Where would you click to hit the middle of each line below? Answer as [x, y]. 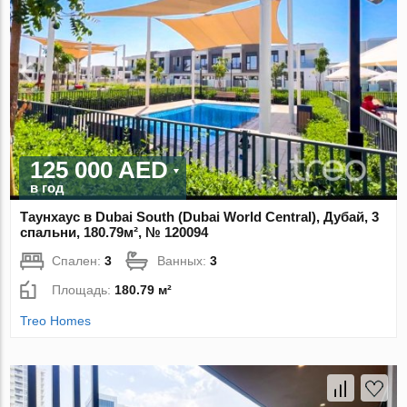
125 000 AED [99, 170]
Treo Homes [56, 321]
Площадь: [84, 290]
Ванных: [184, 261]
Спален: [79, 261]
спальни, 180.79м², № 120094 [114, 233]
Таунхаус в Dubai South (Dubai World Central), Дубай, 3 [200, 217]
